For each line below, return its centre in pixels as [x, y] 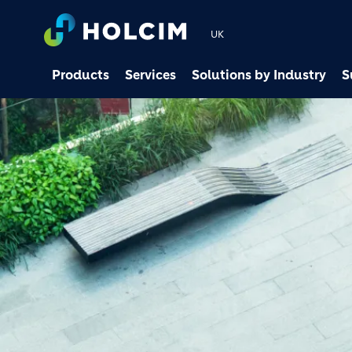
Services [150, 75]
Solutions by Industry [259, 75]
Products [81, 75]
